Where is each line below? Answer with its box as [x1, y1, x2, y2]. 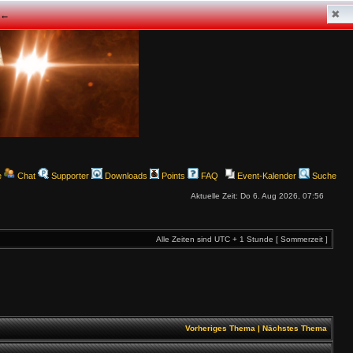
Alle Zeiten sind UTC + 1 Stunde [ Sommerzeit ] [156, 235, 328, 243]
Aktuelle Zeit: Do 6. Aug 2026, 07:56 [191, 191, 324, 200]
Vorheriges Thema [185, 324, 255, 333]
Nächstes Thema [262, 324, 327, 333]
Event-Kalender [235, 171, 296, 180]
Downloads [102, 171, 147, 180]
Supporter [49, 171, 89, 180]
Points [159, 171, 185, 180]
